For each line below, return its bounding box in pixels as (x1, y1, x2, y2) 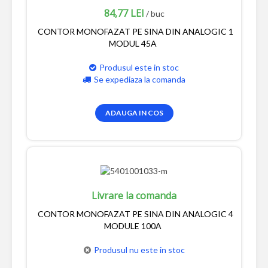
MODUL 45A (109, 38, 157, 49)
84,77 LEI (103, 7, 144, 20)
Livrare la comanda (92, 188, 176, 202)
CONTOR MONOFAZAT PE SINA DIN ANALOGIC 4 (37, 208, 233, 219)
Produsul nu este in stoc (93, 244, 185, 255)
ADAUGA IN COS (105, 108, 163, 118)
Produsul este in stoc (99, 62, 179, 73)
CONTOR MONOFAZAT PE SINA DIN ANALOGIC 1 (37, 26, 233, 37)
